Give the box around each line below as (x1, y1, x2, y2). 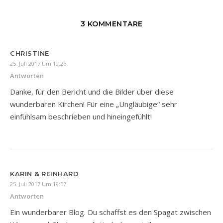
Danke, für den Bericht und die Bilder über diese (10, 86, 174, 97)
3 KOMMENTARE (80, 19, 143, 28)
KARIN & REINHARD (10, 169, 79, 178)
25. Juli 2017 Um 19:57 (10, 180, 66, 188)
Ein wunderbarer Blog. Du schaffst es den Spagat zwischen (10, 207, 211, 217)
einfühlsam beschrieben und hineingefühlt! (10, 111, 152, 121)
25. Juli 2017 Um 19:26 (10, 59, 66, 67)
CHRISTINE (10, 49, 49, 57)
